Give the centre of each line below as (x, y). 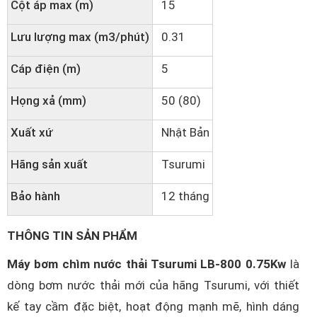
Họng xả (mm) (48, 100)
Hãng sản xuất (49, 164)
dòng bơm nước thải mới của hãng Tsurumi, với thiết (153, 285)
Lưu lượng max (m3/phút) (80, 37)
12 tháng (183, 196)
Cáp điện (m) (46, 69)
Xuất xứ (32, 132)
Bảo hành (35, 196)
